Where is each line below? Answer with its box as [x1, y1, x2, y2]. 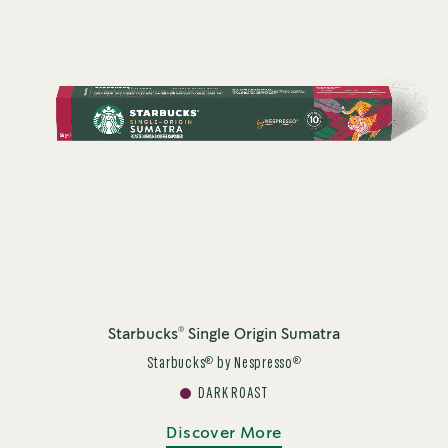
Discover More [166, 426, 282, 442]
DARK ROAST [198, 387, 268, 401]
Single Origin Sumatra [184, 328, 340, 343]
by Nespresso [214, 357, 293, 371]
